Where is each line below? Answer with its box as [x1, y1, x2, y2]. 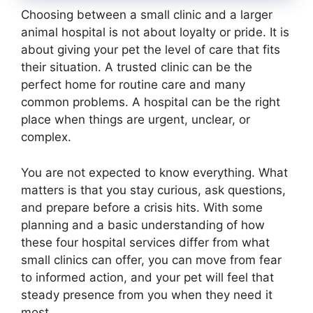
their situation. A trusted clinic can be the [21, 60, 252, 75]
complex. [21, 130, 71, 145]
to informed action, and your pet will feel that [21, 270, 274, 284]
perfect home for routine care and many [21, 78, 245, 92]
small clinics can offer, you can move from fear [21, 252, 282, 267]
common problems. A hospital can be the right [21, 95, 280, 110]
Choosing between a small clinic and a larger [21, 8, 272, 22]
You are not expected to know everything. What [21, 165, 288, 180]
